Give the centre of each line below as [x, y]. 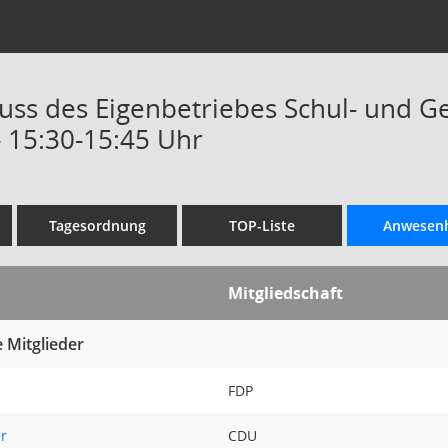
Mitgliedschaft [287, 293]
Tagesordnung [97, 225]
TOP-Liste [262, 225]
